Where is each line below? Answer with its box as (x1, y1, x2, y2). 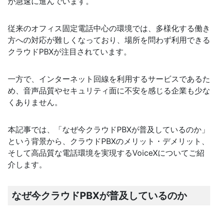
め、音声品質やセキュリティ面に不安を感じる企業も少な (8, 86, 210, 96)
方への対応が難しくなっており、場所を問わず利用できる (8, 35, 210, 45)
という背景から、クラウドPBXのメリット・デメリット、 (8, 136, 209, 146)
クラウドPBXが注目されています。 (8, 47, 131, 57)
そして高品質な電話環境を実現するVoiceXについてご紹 (8, 148, 204, 158)
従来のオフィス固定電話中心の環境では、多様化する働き (8, 23, 210, 34)
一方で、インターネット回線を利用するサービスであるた (8, 74, 210, 84)
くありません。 (8, 97, 62, 108)
